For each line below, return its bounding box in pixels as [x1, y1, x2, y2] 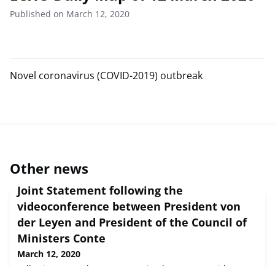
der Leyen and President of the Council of [17, 214, 247, 230]
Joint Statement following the [17, 182, 183, 198]
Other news [10, 158, 88, 177]
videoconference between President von [17, 198, 241, 214]
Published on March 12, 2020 [10, 7, 130, 20]
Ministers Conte [17, 230, 106, 246]
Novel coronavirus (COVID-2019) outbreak [10, 68, 203, 82]
